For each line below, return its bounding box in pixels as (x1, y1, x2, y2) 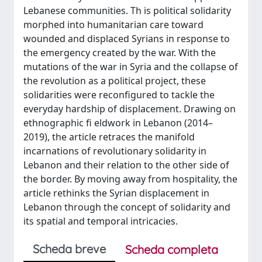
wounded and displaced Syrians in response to (23, 32, 230, 45)
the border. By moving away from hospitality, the (23, 172, 237, 185)
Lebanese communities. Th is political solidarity (23, 4, 231, 17)
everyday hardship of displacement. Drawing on (23, 102, 236, 115)
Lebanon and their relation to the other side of (23, 158, 229, 171)
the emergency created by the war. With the (23, 46, 216, 59)
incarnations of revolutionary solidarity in (23, 144, 206, 157)
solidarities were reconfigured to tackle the (23, 88, 215, 101)
